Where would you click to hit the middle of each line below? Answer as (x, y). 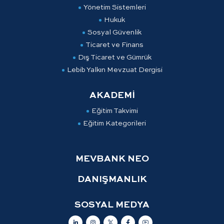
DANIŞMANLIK (112, 180)
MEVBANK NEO (112, 159)
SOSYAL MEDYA (112, 205)
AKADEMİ (112, 96)
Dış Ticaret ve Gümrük (114, 58)
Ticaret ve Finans (114, 45)
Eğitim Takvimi (114, 111)
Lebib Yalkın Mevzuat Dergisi (114, 70)
